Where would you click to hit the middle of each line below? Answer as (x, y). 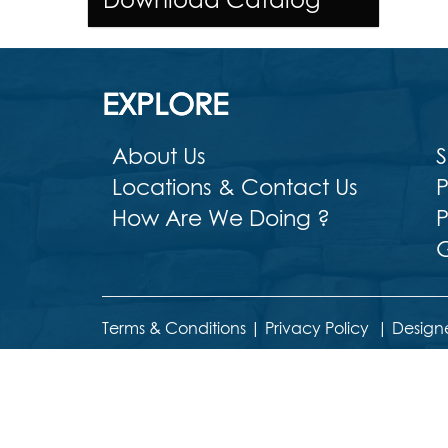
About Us (159, 156)
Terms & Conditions (174, 328)
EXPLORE (165, 104)
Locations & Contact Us (235, 187)
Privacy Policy (317, 328)
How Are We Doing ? (221, 218)
